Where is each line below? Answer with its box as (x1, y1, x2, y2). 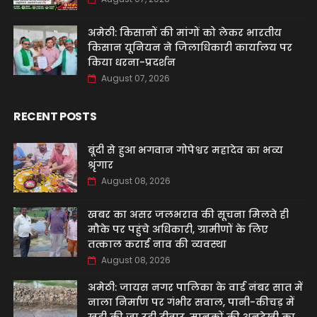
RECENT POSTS (13, 108, 97, 125)
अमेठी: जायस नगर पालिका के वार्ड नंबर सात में (87, 280, 303, 294)
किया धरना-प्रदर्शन (87, 55, 175, 69)
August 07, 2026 (100, 72, 170, 84)
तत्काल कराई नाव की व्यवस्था (87, 237, 226, 251)
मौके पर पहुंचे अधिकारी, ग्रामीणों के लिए (87, 222, 268, 236)
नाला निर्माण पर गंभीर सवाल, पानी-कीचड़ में (87, 295, 294, 309)
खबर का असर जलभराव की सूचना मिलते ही (87, 207, 289, 221)
